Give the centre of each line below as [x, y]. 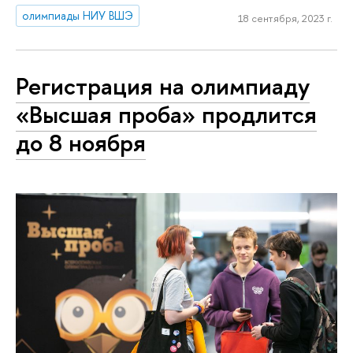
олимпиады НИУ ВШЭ [78, 15]
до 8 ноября [81, 142]
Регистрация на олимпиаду [163, 85]
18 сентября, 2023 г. [285, 18]
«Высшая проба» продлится [166, 114]
